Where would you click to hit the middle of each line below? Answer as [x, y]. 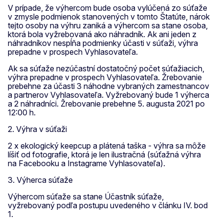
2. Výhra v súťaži [37, 129]
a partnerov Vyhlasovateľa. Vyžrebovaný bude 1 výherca [109, 95]
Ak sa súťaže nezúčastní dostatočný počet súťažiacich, [106, 68]
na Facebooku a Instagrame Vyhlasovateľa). [88, 163]
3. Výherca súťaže [40, 180]
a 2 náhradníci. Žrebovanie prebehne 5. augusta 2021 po [106, 103]
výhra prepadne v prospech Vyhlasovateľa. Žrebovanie [105, 77]
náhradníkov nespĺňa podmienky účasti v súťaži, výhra [103, 43]
